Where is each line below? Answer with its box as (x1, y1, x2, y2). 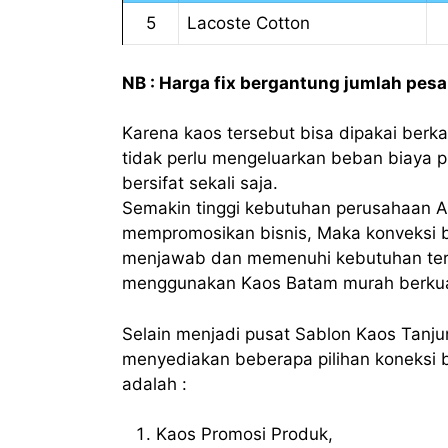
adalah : (122, 373, 187, 394)
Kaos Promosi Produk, (156, 424, 333, 445)
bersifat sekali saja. (122, 173, 278, 194)
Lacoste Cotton (187, 13, 310, 34)
